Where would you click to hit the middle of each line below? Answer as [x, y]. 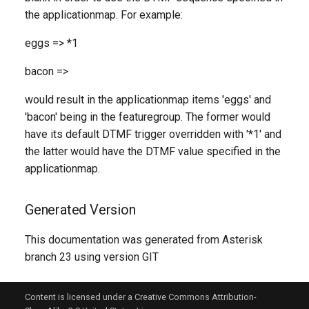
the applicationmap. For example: [104, 15]
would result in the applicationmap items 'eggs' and [148, 100]
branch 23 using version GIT [92, 257]
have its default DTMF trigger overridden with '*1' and [153, 134]
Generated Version [80, 210]
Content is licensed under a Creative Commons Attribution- [141, 297]
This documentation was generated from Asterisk [144, 240]
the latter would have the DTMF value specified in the [153, 151]
